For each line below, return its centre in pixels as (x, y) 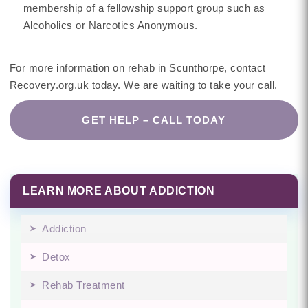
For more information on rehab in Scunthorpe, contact (137, 68)
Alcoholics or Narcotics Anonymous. (110, 25)
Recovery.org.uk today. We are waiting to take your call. (143, 85)
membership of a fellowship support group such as (144, 8)
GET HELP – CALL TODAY (154, 120)
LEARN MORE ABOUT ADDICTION (119, 191)
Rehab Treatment (84, 285)
